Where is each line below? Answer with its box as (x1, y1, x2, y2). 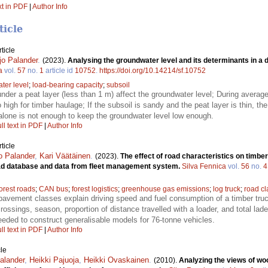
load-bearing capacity (32, 81, 103, 90)
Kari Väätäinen (39, 151, 90, 161)
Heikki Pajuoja (29, 255, 79, 265)
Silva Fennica (182, 162, 226, 171)
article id (44, 66, 75, 75)
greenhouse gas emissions (121, 185, 209, 194)
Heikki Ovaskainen (84, 255, 149, 265)
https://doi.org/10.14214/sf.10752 (99, 66, 206, 75)
